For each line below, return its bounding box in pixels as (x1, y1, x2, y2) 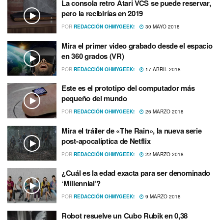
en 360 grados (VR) (61, 50, 124, 61)
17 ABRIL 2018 (144, 65, 181, 73)
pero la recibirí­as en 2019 (61, 8, 143, 19)
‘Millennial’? (61, 178, 101, 189)
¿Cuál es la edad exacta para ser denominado (61, 167, 211, 179)
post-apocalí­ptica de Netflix (61, 135, 151, 146)
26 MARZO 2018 (144, 108, 184, 115)
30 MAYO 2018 (144, 23, 180, 30)
